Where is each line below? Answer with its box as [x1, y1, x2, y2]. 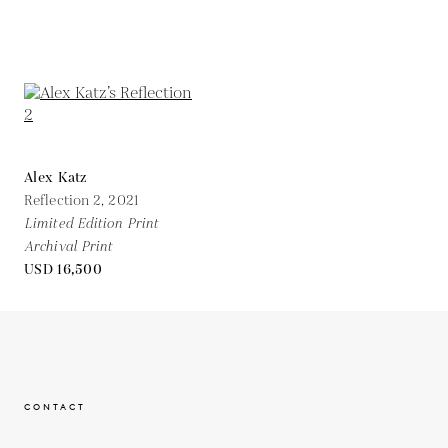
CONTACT [24, 400, 86, 412]
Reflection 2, [24, 190, 109, 211]
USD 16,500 [24, 259, 102, 280]
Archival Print [24, 236, 113, 257]
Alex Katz [24, 167, 88, 188]
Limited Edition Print [24, 213, 159, 234]
